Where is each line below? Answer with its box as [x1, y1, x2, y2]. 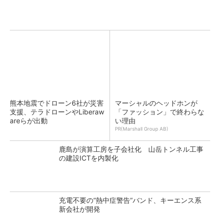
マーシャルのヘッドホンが [115, 99, 197, 107]
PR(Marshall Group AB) [115, 126, 168, 132]
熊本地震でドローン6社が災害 [10, 99, 104, 107]
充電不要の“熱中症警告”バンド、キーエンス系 [59, 196, 201, 204]
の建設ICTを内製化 [59, 154, 118, 162]
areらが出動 [10, 116, 48, 125]
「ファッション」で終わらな [115, 108, 204, 116]
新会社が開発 [59, 205, 100, 213]
